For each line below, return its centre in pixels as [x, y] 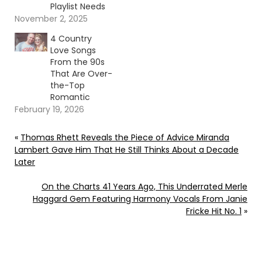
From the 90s [77, 62]
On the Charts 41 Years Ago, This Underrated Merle [144, 186]
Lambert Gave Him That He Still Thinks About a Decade [127, 149]
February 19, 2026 [49, 109]
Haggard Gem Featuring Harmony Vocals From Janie [140, 199]
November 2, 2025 [51, 18]
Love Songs [73, 50]
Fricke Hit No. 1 [214, 211]
